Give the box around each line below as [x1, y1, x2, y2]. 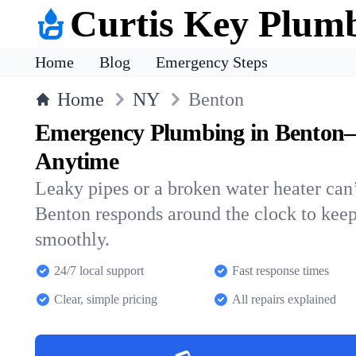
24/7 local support [54, 264, 144, 277]
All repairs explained [232, 292, 336, 306]
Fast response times [232, 264, 329, 277]
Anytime [35, 148, 118, 174]
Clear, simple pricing [54, 292, 157, 306]
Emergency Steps [156, 53, 268, 71]
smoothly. [35, 229, 110, 250]
